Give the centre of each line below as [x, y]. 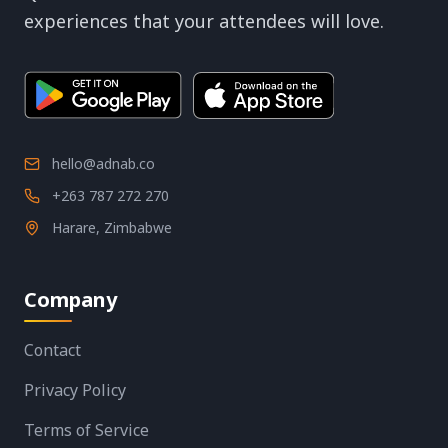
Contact [52, 349]
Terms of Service [86, 429]
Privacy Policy [75, 389]
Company [70, 299]
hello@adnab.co [103, 163]
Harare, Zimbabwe [112, 227]
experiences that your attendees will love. [204, 21]
